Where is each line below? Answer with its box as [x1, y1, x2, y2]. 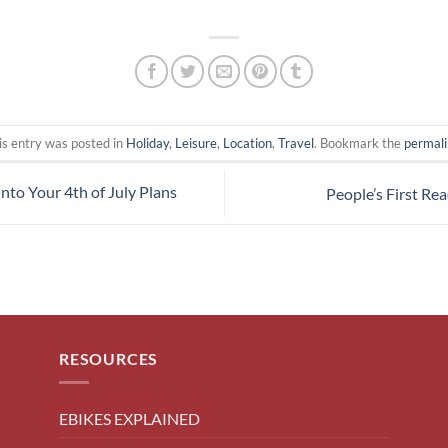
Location [223, 134, 272, 151]
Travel [278, 134, 314, 151]
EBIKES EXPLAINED [59, 409, 200, 429]
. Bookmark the [314, 134, 404, 151]
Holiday [126, 134, 169, 151]
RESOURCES [59, 348, 159, 368]
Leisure [175, 134, 217, 151]
